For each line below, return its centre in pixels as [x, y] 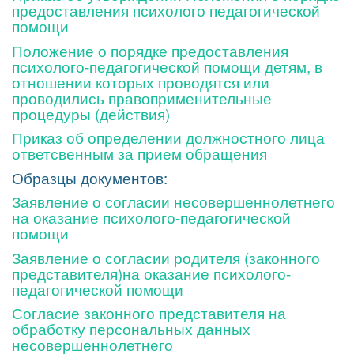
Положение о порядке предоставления [150, 50]
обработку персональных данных [131, 328]
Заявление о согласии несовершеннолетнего [173, 201]
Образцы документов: [90, 177]
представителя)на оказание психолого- [151, 273]
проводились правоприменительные [142, 97]
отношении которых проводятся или [141, 81]
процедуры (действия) [91, 113]
